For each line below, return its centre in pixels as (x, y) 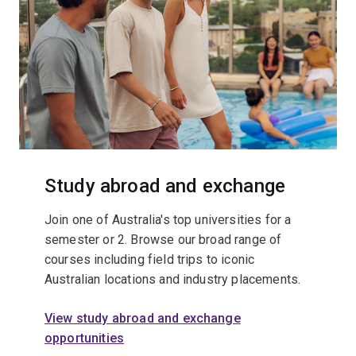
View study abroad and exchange (143, 319)
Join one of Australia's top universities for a (168, 220)
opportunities (85, 339)
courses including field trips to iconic (150, 260)
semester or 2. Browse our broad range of (163, 240)
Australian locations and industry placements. (173, 280)
